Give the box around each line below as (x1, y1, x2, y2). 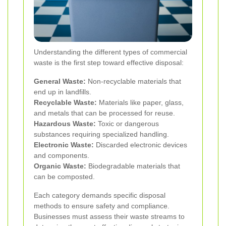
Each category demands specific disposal (34, 191, 165, 199)
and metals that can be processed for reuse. (34, 108, 175, 117)
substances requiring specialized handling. (34, 130, 169, 138)
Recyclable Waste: (34, 98, 97, 106)
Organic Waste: (34, 161, 86, 170)
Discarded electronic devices (94, 140, 187, 149)
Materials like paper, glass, (97, 98, 184, 106)
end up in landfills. (34, 87, 91, 96)
